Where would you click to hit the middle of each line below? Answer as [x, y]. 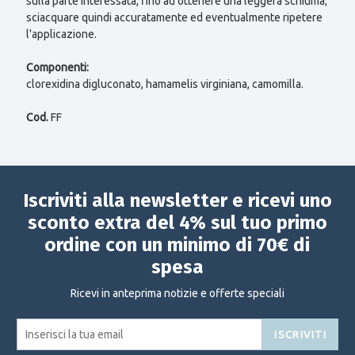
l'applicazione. [61, 34]
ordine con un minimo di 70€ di [177, 244]
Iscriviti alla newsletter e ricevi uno [177, 200]
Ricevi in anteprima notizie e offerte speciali [177, 294]
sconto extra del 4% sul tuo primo [177, 222]
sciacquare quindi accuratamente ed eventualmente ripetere [174, 17]
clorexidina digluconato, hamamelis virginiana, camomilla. [164, 84]
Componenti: [57, 67]
